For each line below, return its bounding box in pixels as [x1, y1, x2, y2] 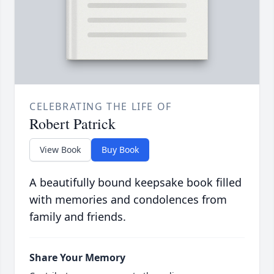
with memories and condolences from [29, 192, 227, 207]
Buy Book [102, 144, 139, 156]
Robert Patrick [29, 114, 116, 134]
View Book [40, 144, 81, 156]
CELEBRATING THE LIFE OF [29, 100, 172, 114]
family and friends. [29, 209, 126, 224]
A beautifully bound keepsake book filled [29, 175, 242, 190]
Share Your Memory [29, 251, 125, 265]
